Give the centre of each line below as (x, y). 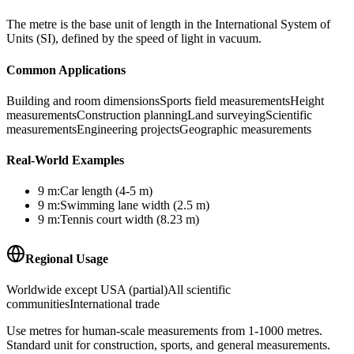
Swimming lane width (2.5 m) (135, 205)
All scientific (199, 289)
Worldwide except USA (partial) (87, 289)
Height (307, 100)
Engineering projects (128, 129)
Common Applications (66, 70)
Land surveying (226, 115)
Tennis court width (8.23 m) (130, 220)
